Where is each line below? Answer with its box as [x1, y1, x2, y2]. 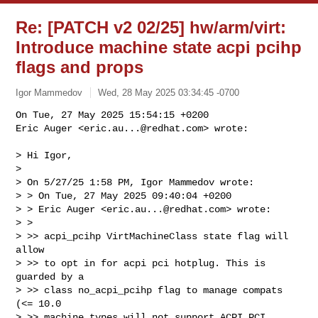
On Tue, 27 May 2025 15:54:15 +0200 [16, 109, 209, 121]
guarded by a [16, 270, 84, 283]
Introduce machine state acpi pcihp [16, 38, 302, 57]
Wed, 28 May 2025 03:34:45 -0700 [98, 87, 240, 98]
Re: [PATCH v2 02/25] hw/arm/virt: [16, 18, 287, 37]
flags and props [16, 57, 144, 77]
